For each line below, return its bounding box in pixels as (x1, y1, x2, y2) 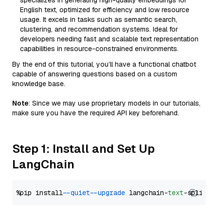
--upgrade (94, 188, 125, 197)
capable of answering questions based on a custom (12, 70, 177, 78)
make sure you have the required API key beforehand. (12, 109, 179, 117)
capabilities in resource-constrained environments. (20, 44, 179, 53)
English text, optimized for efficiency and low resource (20, 5, 189, 14)
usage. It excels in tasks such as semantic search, (20, 15, 177, 24)
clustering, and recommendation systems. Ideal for (20, 25, 178, 34)
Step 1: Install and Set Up (12, 141, 155, 156)
